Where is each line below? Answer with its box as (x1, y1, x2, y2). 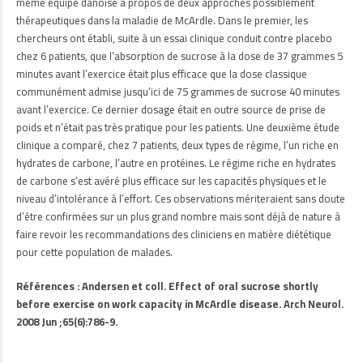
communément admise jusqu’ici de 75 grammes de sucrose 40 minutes (16, 82, 340, 101)
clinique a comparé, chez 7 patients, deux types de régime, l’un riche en (16, 135, 339, 155)
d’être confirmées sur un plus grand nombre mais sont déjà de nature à (16, 207, 340, 226)
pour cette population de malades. (16, 242, 173, 262)
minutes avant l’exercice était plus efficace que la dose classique (16, 64, 307, 83)
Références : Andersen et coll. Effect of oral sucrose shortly (16, 276, 318, 296)
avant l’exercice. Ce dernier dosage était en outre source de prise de (16, 100, 326, 119)
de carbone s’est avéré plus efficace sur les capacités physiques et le (16, 171, 327, 190)
